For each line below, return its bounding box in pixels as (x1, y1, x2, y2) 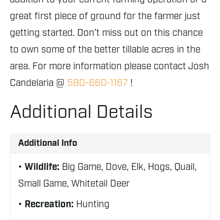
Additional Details (10, 101, 153, 125)
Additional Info (18, 137, 77, 149)
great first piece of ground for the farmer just (10, 10, 200, 23)
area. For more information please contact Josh (10, 60, 209, 73)
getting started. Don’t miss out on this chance (10, 27, 203, 39)
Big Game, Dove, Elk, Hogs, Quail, (62, 161, 196, 173)
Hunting (76, 198, 110, 211)
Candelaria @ (10, 77, 67, 89)
